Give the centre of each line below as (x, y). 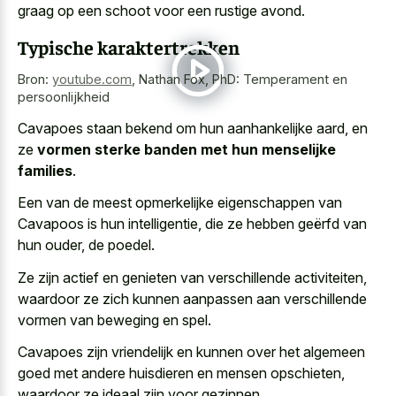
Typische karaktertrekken (129, 47)
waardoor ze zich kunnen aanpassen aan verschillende (192, 298)
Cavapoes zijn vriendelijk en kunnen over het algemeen (191, 352)
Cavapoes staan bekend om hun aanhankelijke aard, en (193, 128)
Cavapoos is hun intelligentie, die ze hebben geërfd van (192, 224)
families (45, 170)
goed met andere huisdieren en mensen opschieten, (181, 373)
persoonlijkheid (64, 97)
